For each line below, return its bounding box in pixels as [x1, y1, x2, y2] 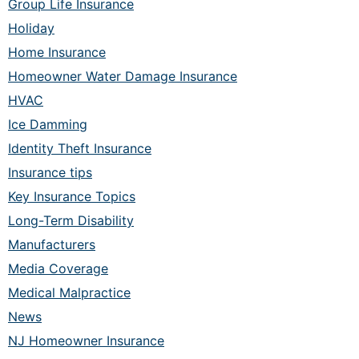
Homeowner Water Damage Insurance [8, 68, 237, 85]
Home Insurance [8, 44, 106, 61]
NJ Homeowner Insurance [8, 333, 164, 349]
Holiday [8, 20, 54, 37]
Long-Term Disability [8, 212, 134, 229]
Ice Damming [8, 116, 87, 133]
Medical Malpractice [8, 284, 131, 301]
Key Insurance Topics [8, 188, 135, 205]
